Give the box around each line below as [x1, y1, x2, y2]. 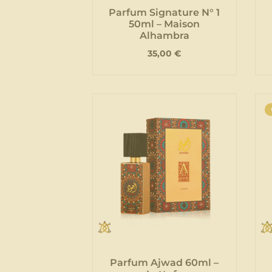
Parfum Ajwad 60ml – [110, 256, 219, 268]
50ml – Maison [129, 18, 200, 30]
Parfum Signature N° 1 [109, 7, 220, 19]
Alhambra [139, 30, 189, 42]
